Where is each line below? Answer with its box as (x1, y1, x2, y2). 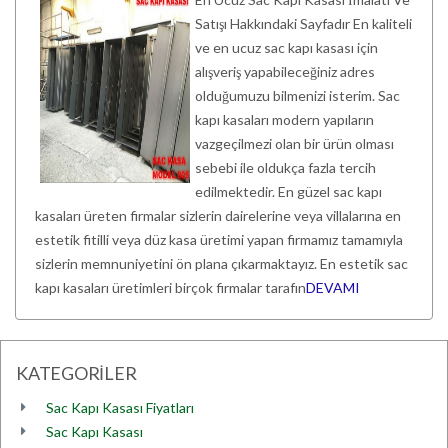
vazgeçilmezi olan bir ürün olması (195, 135, 394, 152)
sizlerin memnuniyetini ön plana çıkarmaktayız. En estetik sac (35, 255, 408, 272)
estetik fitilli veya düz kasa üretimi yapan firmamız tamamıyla (35, 231, 403, 248)
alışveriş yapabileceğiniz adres (195, 63, 375, 80)
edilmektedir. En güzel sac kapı (195, 183, 382, 200)
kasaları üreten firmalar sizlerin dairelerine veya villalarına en (35, 207, 401, 224)
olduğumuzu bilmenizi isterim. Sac (195, 87, 400, 104)
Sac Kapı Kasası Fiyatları (46, 399, 194, 416)
